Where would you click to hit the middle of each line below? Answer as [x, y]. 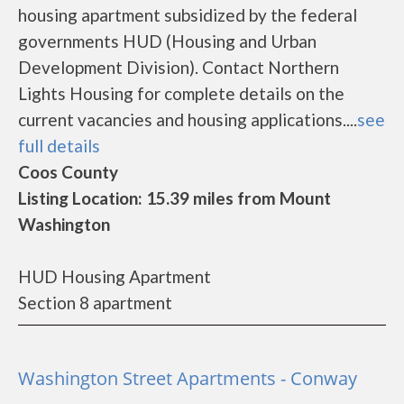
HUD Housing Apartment [115, 276]
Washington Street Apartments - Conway [188, 378]
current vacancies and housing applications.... [188, 119]
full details [59, 146]
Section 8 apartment [95, 303]
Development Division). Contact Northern [179, 67]
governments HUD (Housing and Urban [167, 41]
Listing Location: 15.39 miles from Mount [174, 198]
